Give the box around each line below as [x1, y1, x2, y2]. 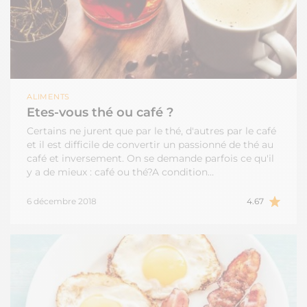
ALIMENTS [27, 91, 75, 101]
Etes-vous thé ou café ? [27, 104, 173, 120]
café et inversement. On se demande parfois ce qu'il [27, 151, 274, 164]
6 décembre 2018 [27, 195, 97, 206]
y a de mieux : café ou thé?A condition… [27, 165, 214, 178]
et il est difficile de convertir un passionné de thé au [27, 138, 273, 151]
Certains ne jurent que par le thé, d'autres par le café [27, 124, 276, 137]
